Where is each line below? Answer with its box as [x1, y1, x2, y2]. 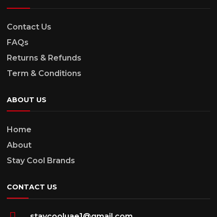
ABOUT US [7, 95, 46, 104]
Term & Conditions [7, 69, 81, 78]
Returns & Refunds [7, 53, 81, 62]
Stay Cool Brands [7, 156, 75, 165]
